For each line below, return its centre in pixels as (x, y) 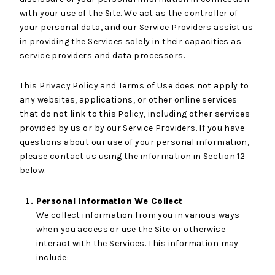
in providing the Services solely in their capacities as (131, 41)
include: (52, 257)
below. (33, 171)
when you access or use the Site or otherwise (131, 229)
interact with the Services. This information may (137, 243)
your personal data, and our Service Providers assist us (137, 27)
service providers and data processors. (102, 55)
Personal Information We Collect (109, 201)
